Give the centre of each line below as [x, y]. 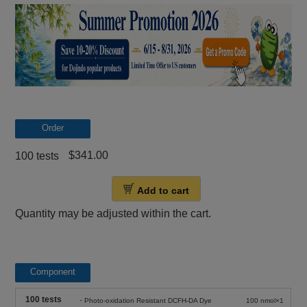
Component [53, 271]
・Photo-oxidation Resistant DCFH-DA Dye [145, 300]
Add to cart [163, 190]
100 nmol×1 [265, 300]
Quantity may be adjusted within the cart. [113, 213]
